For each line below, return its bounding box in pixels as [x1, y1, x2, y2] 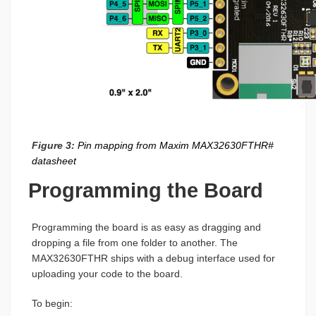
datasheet [32, 154, 76, 166]
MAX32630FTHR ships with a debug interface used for [32, 252, 275, 264]
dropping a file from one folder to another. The [32, 236, 238, 248]
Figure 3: [32, 139, 75, 151]
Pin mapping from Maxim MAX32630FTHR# [75, 139, 274, 151]
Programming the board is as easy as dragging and [32, 221, 261, 233]
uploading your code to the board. [32, 267, 183, 279]
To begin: [32, 297, 73, 309]
